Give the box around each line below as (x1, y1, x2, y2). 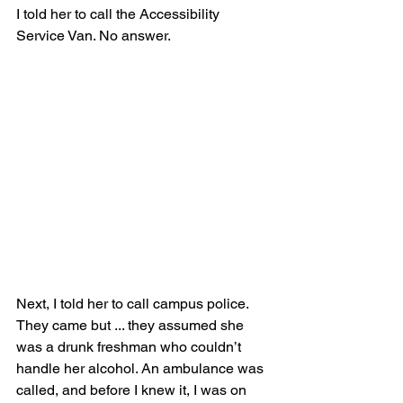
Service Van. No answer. (16, 26, 171, 44)
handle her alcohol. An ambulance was (16, 360, 267, 378)
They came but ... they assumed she (16, 317, 247, 335)
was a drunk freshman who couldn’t (16, 338, 245, 356)
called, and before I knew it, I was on (16, 381, 250, 399)
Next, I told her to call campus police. (16, 295, 252, 313)
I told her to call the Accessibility (16, 4, 223, 22)
